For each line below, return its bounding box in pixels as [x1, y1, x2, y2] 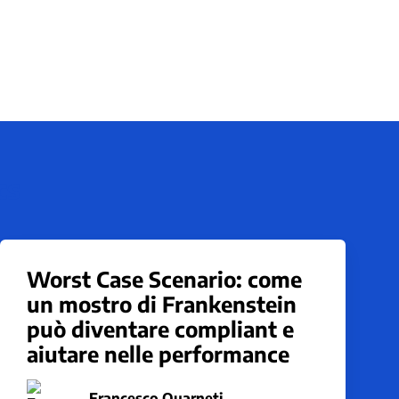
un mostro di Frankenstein [27, 290, 297, 317]
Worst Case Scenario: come [27, 265, 302, 292]
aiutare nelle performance [27, 340, 289, 367]
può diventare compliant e [27, 315, 294, 342]
